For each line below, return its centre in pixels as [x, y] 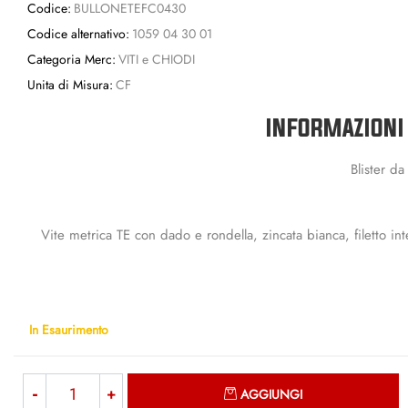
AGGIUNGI [272, 394]
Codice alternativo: [78, 34]
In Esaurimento [69, 329]
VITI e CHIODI [156, 59]
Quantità [376, 382]
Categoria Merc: [71, 59]
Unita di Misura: [70, 85]
